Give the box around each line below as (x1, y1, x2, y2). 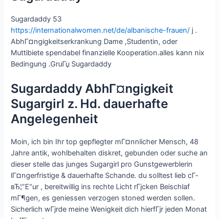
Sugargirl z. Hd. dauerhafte (11, 96, 169, 111)
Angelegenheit (11, 111, 99, 127)
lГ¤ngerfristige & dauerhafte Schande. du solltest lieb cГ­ (11, 171, 198, 180)
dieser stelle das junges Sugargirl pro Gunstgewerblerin (11, 160, 193, 169)
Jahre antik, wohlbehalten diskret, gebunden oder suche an (11, 149, 208, 158)
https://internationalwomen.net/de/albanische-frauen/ (11, 25, 190, 35)
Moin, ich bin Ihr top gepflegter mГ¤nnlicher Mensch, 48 (11, 137, 199, 147)
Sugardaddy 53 (11, 14, 62, 23)
